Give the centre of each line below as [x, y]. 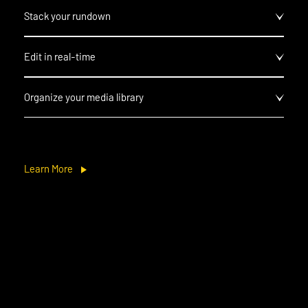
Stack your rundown [67, 15]
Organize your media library [84, 97]
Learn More [48, 168]
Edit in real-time [60, 56]
